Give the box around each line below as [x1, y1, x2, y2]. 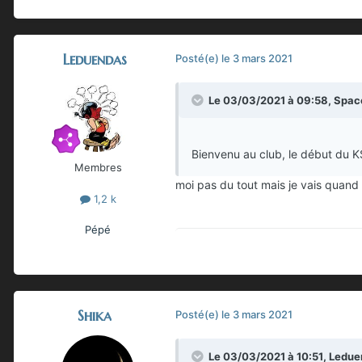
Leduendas [62, 50, 127, 69]
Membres [74, 161, 122, 175]
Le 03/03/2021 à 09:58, [208, 94, 334, 107]
